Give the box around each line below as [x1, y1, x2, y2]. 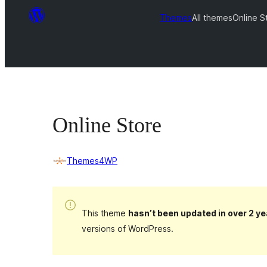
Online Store [52, 113, 162, 138]
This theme [81, 207, 128, 218]
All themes [192, 12, 233, 23]
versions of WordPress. [81, 223, 173, 234]
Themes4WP [67, 156, 117, 166]
